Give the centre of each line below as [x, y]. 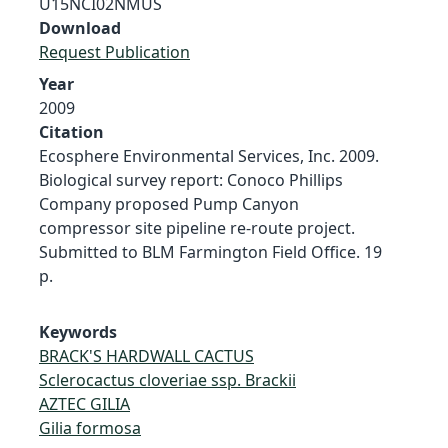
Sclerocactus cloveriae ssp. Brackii [167, 379]
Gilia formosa [90, 427]
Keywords [78, 331]
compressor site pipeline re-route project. [197, 227]
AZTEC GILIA [84, 403]
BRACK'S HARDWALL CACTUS [146, 355]
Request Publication [114, 51]
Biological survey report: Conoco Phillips [191, 179]
